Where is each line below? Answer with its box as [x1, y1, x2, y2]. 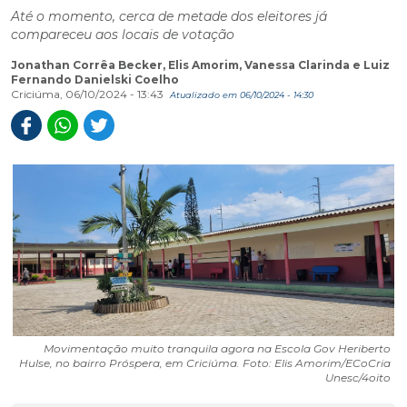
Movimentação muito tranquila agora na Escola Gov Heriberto [44, 341, 391, 355]
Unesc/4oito [325, 370, 391, 384]
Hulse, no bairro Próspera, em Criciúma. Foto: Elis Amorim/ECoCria [19, 355, 391, 370]
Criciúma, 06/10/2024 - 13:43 [11, 87, 166, 101]
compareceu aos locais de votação [11, 26, 234, 43]
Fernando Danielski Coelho [11, 73, 179, 86]
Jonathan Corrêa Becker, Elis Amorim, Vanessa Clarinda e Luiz [11, 58, 390, 72]
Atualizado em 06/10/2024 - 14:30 [170, 90, 313, 100]
